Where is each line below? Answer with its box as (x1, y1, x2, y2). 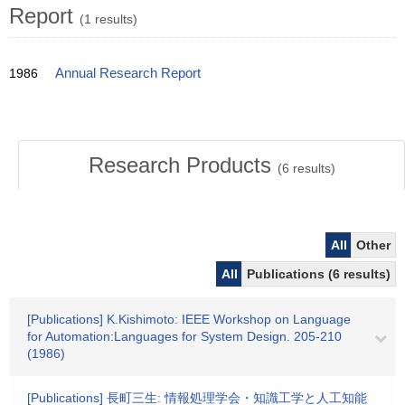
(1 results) (80, 12, 137, 26)
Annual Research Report (55, 66, 201, 80)
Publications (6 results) (247, 267, 391, 281)
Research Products (88, 153, 278, 177)
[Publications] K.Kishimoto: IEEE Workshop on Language (27, 312, 351, 326)
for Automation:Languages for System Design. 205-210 (27, 329, 342, 344)
